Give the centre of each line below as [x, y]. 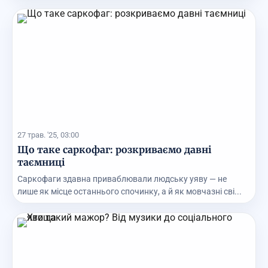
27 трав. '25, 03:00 [48, 135]
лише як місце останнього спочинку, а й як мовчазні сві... [130, 192]
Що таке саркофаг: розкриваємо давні [114, 150]
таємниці [41, 162]
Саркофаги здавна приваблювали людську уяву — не [122, 179]
